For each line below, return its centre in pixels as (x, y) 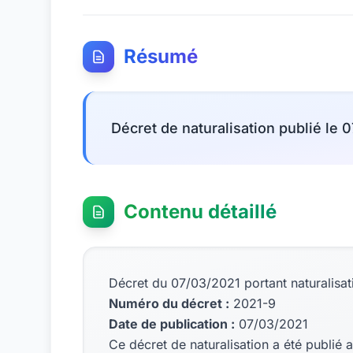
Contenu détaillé (200, 212)
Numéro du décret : (169, 303)
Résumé (161, 56)
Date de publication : (172, 324)
